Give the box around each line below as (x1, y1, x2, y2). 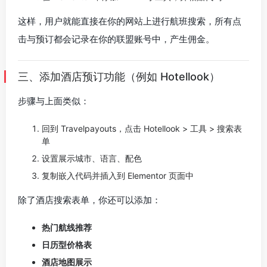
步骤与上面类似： (18, 95, 89, 107)
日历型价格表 (42, 240, 92, 250)
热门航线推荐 (42, 222, 92, 232)
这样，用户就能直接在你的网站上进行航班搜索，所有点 (18, 15, 241, 27)
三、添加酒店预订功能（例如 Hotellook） (18, 70, 220, 83)
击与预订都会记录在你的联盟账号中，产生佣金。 (18, 33, 215, 45)
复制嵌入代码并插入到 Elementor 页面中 (42, 170, 194, 181)
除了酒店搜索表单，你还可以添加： (18, 194, 161, 206)
